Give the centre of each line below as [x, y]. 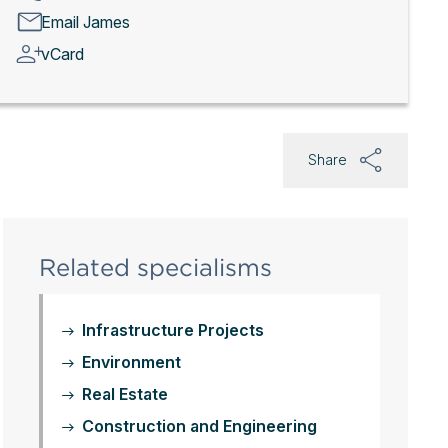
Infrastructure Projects [172, 330]
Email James [85, 21]
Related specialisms [155, 267]
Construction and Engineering [199, 426]
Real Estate [124, 394]
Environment [131, 362]
